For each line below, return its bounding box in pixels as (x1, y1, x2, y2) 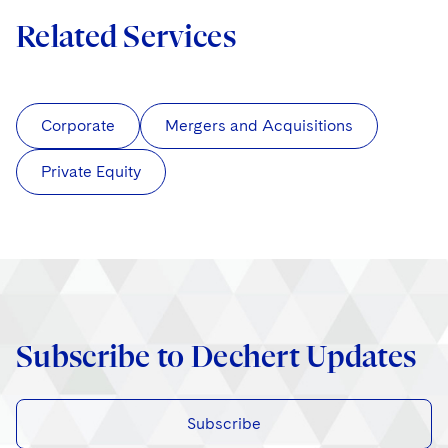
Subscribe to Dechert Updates (16, 339, 417, 375)
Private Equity (41, 162, 141, 182)
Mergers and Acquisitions (165, 116, 353, 136)
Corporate (41, 116, 115, 136)
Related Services (16, 19, 236, 55)
